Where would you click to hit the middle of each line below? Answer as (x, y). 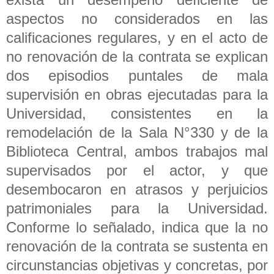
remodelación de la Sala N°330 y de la (137, 132)
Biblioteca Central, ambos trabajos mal (137, 151)
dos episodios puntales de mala (137, 75)
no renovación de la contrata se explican (137, 56)
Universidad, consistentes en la (137, 113)
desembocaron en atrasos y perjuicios (137, 189)
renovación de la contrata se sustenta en (137, 246)
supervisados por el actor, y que (137, 170)
